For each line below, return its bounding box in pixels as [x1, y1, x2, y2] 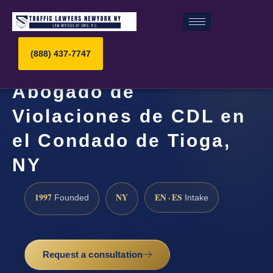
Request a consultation [42, 249, 143, 260]
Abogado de [12, 82, 135, 102]
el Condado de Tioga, [12, 130, 231, 151]
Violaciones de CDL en [12, 106, 246, 127]
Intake [182, 193, 208, 202]
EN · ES [155, 191, 182, 204]
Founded [52, 193, 89, 202]
